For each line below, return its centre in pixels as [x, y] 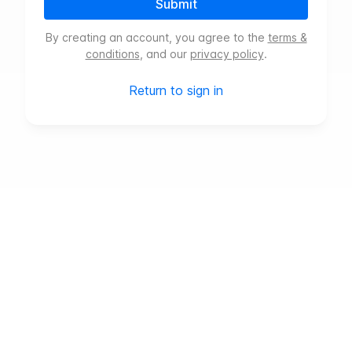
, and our [163, 54]
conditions [112, 54]
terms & [287, 37]
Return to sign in [176, 90]
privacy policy [227, 54]
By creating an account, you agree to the [155, 37]
